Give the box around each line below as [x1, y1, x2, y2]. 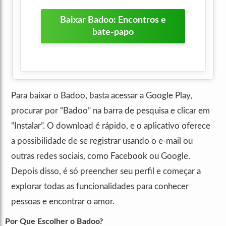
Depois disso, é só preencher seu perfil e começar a [11, 167, 201, 176]
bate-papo [92, 28, 134, 37]
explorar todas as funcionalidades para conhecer [11, 182, 189, 191]
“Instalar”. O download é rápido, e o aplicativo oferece [11, 122, 210, 131]
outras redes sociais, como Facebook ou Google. [11, 152, 190, 161]
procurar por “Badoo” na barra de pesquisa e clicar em [11, 106, 210, 116]
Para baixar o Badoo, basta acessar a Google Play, [11, 91, 192, 100]
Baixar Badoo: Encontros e [60, 16, 166, 25]
